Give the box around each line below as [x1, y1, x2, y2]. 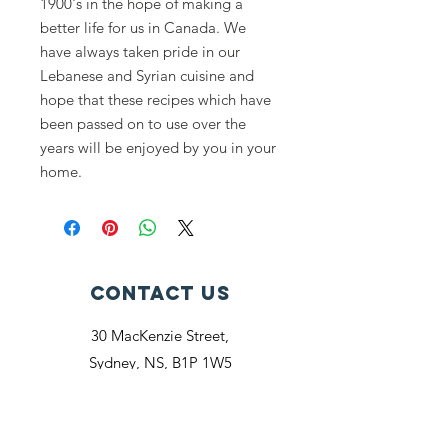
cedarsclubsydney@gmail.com [60, 380, 260, 399]
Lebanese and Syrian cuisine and [40, 66, 254, 85]
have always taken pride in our [40, 42, 240, 61]
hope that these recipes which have [40, 90, 271, 109]
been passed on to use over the [40, 114, 246, 133]
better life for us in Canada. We [40, 18, 246, 37]
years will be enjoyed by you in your [40, 138, 276, 157]
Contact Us [89, 281, 231, 305]
